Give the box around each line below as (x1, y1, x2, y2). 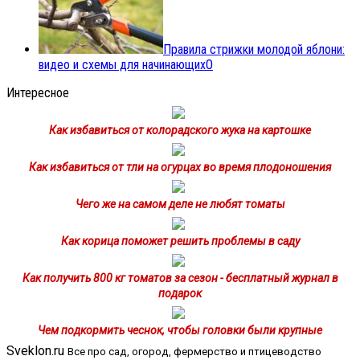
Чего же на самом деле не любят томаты (75, 197, 285, 211)
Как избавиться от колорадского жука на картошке (49, 123, 311, 137)
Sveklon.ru (6, 342, 64, 358)
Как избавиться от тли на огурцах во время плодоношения (29, 160, 331, 174)
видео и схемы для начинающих (39, 56, 206, 72)
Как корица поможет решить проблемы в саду (60, 234, 300, 247)
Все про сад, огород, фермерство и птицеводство (67, 345, 321, 358)
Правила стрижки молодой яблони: (163, 41, 345, 57)
